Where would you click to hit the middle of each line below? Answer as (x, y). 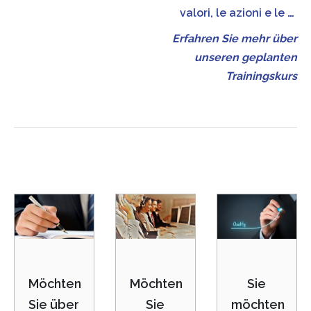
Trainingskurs (261, 76)
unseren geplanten (246, 57)
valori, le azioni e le (234, 13)
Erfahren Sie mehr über (235, 39)
